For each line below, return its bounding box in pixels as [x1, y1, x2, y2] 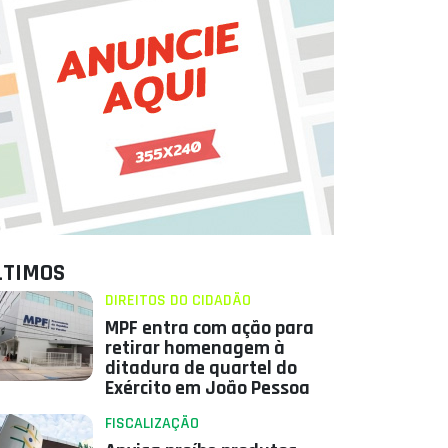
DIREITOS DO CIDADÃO [104, 290, 251, 312]
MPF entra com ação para [104, 315, 314, 342]
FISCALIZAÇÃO [104, 413, 199, 435]
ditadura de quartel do [104, 355, 297, 382]
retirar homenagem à [104, 335, 285, 362]
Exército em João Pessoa [104, 375, 310, 402]
